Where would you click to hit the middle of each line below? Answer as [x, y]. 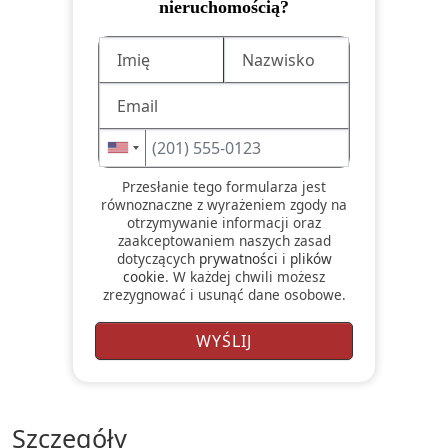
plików [310, 258]
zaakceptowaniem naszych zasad [224, 240]
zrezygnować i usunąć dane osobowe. [224, 294]
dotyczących [157, 258]
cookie [144, 276]
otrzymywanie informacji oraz [224, 222]
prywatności [238, 258]
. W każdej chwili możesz [245, 276]
